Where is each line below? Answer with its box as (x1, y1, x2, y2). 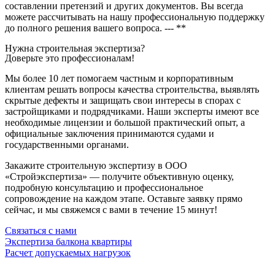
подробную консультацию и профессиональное (5, 182, 203, 193)
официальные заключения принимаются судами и (5, 128, 214, 139)
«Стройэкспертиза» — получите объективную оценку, (5, 171, 234, 182)
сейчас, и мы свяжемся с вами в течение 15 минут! (5, 204, 217, 215)
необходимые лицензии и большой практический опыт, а (5, 117, 245, 128)
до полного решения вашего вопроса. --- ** (5, 23, 186, 34)
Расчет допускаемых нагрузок (5, 247, 131, 258)
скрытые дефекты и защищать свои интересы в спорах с (5, 95, 241, 106)
